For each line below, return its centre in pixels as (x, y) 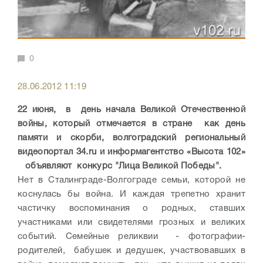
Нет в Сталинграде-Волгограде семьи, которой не (131, 181)
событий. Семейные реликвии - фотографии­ (131, 237)
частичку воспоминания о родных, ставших (131, 209)
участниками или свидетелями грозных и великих (131, 223)
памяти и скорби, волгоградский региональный (131, 138)
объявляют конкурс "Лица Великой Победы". (121, 166)
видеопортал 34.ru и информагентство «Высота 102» (131, 152)
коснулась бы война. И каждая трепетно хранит (131, 195)
